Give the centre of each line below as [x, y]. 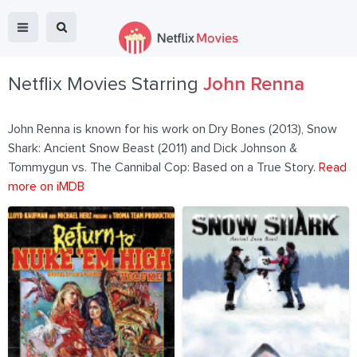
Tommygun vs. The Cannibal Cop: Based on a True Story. [163, 167]
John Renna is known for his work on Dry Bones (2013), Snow [173, 129]
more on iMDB [46, 186]
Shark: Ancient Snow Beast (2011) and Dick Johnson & [153, 148]
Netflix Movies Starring [106, 84]
